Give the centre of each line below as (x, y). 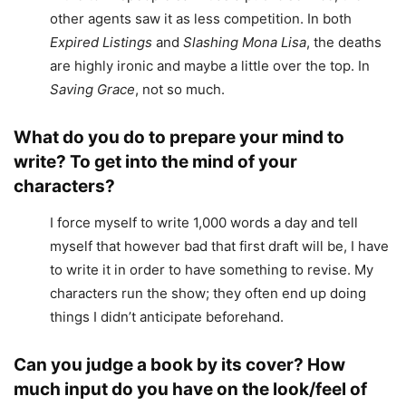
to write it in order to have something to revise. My (212, 270)
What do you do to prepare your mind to (179, 138)
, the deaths (344, 43)
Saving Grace (92, 90)
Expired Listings (101, 43)
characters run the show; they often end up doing (208, 294)
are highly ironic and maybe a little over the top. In (210, 66)
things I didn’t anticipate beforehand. (167, 317)
